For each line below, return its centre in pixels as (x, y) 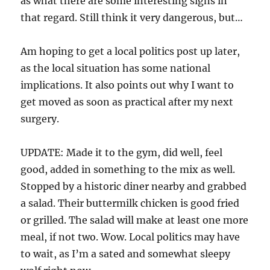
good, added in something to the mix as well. (128, 170)
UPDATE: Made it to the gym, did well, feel (122, 153)
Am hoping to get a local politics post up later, (130, 52)
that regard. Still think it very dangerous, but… (132, 18)
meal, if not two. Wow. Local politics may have (130, 237)
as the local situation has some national (116, 68)
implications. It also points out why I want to (127, 85)
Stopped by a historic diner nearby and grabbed (134, 187)
